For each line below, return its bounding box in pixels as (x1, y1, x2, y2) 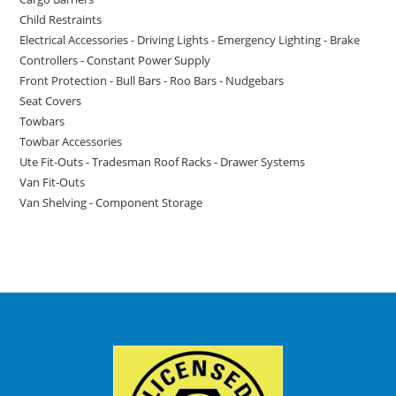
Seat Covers (19, 92, 82, 109)
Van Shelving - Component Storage (19, 194, 203, 210)
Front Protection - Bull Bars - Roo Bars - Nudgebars (19, 72, 285, 88)
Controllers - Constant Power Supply (19, 51, 211, 68)
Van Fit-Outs (19, 173, 86, 190)
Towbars (19, 112, 65, 129)
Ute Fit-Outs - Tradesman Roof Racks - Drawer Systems (19, 153, 306, 170)
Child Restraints (19, 11, 103, 27)
